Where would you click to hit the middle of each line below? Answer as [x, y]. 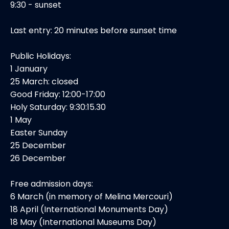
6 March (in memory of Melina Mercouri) [91, 197]
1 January [29, 69]
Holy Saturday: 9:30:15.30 [58, 107]
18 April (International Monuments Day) [89, 210]
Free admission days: [52, 184]
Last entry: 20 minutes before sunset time [94, 31]
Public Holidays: [41, 56]
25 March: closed [44, 82]
